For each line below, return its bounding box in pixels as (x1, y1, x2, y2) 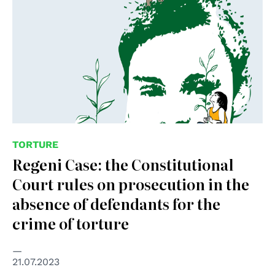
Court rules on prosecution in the (12, 172, 249, 195)
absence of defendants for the (12, 192, 220, 214)
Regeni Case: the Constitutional (12, 153, 234, 175)
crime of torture (12, 212, 129, 234)
